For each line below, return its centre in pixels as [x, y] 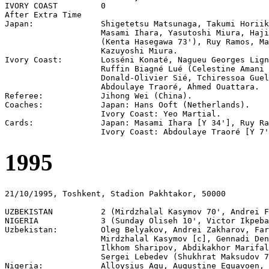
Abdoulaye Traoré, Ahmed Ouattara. [132, 87]
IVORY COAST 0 [55, 6]
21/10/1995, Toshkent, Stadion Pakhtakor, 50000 [115, 193]
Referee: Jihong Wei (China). [98, 96]
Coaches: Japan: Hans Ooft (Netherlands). [127, 105]
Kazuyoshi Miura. [91, 51]
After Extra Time [43, 15]
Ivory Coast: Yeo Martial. [113, 114]
